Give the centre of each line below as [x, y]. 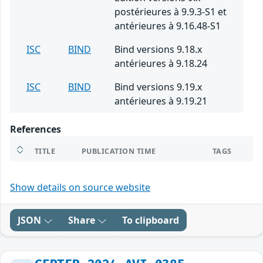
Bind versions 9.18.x [158, 50]
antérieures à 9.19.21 [161, 101]
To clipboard [151, 220]
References [36, 129]
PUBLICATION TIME [119, 151]
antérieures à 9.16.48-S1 [168, 26]
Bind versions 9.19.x [158, 87]
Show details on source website [80, 188]
